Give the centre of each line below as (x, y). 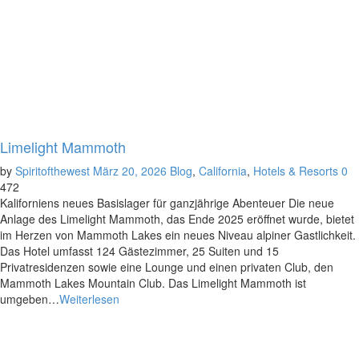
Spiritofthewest (52, 171)
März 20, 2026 (130, 171)
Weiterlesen (89, 299)
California (223, 171)
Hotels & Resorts (296, 171)
